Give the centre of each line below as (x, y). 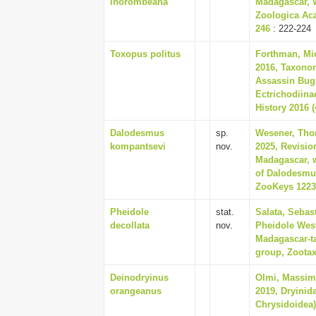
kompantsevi (138, 146)
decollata (130, 225)
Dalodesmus (137, 133)
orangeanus (136, 291)
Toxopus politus (145, 54)
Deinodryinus (139, 278)
